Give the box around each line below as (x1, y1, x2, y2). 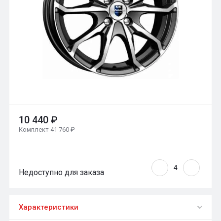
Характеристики (19, 202, 78, 212)
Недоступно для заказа (19, 167, 104, 177)
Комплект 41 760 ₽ (19, 125, 75, 133)
